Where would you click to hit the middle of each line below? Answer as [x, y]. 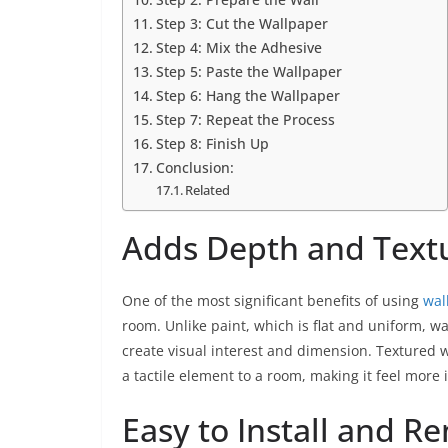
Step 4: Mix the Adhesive [238, 47]
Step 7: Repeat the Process [245, 119]
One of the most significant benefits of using [272, 300]
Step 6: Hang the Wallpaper [247, 95]
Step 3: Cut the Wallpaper [241, 23]
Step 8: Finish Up [212, 143]
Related [208, 190]
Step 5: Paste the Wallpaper [248, 71]
